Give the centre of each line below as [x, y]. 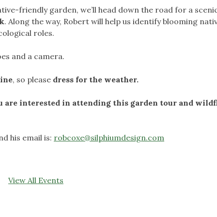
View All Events [36, 180]
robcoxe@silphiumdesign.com [109, 137]
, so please [33, 79]
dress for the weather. [96, 79]
